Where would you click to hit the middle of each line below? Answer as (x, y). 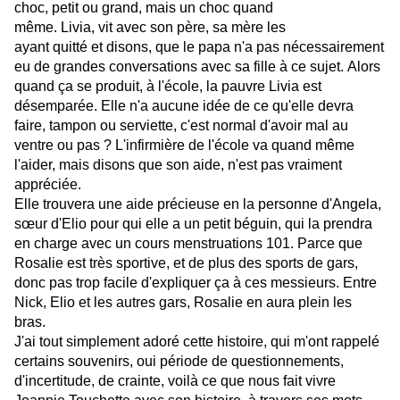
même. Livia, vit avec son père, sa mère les (150, 28)
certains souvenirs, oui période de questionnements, (179, 362)
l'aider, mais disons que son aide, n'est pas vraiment (178, 165)
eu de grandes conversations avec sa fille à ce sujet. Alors (197, 67)
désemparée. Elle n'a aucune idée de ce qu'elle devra (184, 106)
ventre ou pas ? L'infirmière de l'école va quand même (184, 146)
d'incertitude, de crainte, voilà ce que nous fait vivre (175, 381)
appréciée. (48, 185)
